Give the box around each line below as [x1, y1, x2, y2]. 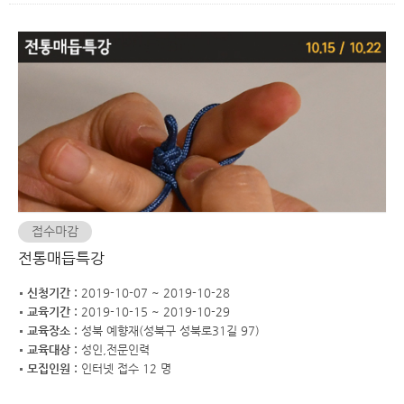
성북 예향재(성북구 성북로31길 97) [81, 324, 260, 337]
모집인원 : [27, 362, 81, 375]
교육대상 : [27, 343, 81, 356]
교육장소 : [27, 324, 81, 337]
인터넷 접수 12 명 [81, 362, 171, 375]
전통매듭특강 [18, 249, 105, 267]
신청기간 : [27, 286, 81, 299]
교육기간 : [27, 305, 81, 318]
